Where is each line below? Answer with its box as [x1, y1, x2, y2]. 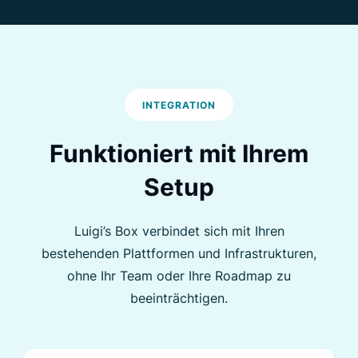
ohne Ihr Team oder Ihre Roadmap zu [67, 268, 291, 284]
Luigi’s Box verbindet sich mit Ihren [74, 223, 284, 240]
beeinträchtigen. [130, 290, 228, 307]
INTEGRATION [142, 99, 216, 112]
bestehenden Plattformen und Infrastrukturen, [42, 245, 316, 262]
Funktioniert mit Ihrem [50, 139, 308, 169]
